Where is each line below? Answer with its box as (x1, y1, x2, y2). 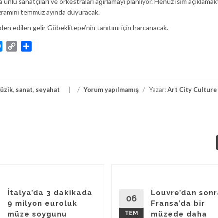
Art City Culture (167, 86, 217, 94)
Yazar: (147, 86, 167, 94)
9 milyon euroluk (7, 199, 77, 208)
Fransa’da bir (151, 199, 205, 208)
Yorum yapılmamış (84, 86, 139, 94)
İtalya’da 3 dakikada (7, 188, 92, 198)
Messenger (2, 41, 40, 51)
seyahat (36, 86, 60, 94)
